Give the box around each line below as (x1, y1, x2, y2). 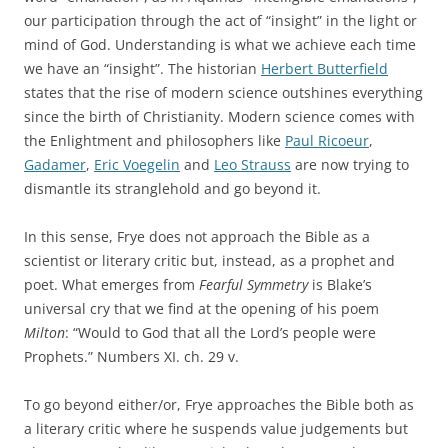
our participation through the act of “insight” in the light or (24, 11, 417, 31)
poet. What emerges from (24, 275, 199, 295)
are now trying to (291, 155, 409, 175)
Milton (24, 323, 65, 343)
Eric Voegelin (94, 155, 180, 175)
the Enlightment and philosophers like (24, 131, 285, 151)
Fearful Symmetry (199, 275, 308, 295)
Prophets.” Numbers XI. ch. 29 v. (24, 347, 239, 367)
